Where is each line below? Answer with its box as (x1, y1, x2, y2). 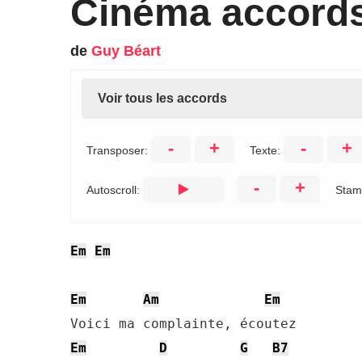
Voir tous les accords (98, 91, 227, 105)
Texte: (250, 144, 284, 157)
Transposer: (86, 144, 151, 157)
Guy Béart (91, 43, 161, 59)
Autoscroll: (86, 183, 143, 196)
